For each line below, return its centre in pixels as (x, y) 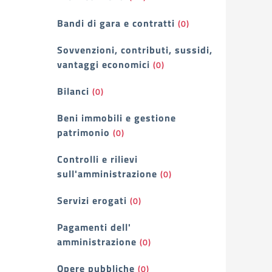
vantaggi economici (104, 64)
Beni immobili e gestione (117, 118)
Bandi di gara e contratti (116, 23)
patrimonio (83, 132)
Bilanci (73, 91)
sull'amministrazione (107, 174)
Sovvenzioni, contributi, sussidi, (135, 50)
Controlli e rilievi (97, 159)
